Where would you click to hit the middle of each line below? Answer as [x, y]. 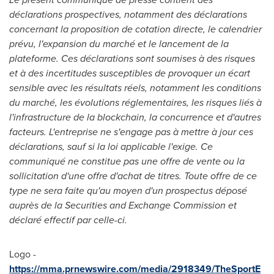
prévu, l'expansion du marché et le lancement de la [119, 44]
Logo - [23, 254]
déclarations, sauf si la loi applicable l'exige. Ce [111, 146]
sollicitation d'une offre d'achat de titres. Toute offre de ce [133, 176]
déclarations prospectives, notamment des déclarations [128, 14]
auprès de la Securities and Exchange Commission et [123, 205]
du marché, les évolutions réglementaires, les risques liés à [135, 102]
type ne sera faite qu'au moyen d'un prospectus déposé [128, 191]
